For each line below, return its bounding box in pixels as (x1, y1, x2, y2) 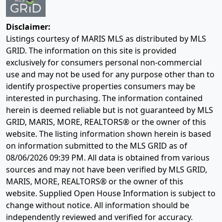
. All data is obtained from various (84, 152, 210, 164)
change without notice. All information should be (6, 200, 189, 211)
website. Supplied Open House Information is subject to (6, 188, 216, 199)
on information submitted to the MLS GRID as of (6, 140, 187, 152)
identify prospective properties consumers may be (6, 81, 195, 92)
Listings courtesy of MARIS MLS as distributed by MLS (6, 33, 206, 45)
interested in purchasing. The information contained (6, 93, 203, 104)
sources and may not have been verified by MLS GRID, (6, 164, 207, 175)
